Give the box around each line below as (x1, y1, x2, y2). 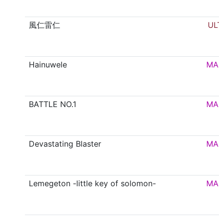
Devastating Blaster (29, 139, 102, 149)
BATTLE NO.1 (29, 99, 77, 109)
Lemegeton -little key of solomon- (29, 178, 156, 189)
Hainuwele (29, 60, 67, 70)
